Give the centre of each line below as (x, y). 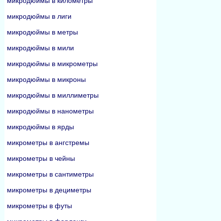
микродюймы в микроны (46, 79)
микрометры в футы (39, 206)
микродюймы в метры (42, 32)
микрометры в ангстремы (48, 143)
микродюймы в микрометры (52, 64)
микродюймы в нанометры (50, 111)
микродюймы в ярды (40, 127)
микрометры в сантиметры (50, 174)
